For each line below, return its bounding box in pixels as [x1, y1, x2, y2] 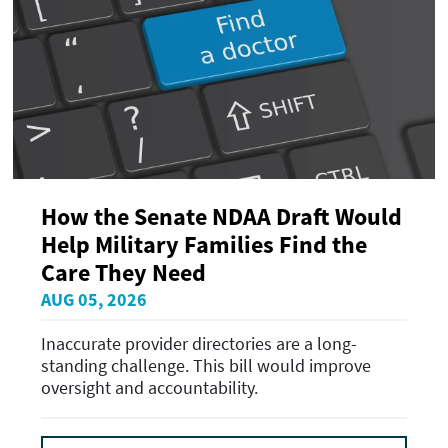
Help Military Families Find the [41, 229, 367, 261]
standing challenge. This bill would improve [41, 353, 371, 377]
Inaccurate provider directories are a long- [41, 331, 357, 355]
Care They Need [41, 257, 206, 289]
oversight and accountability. [41, 375, 258, 399]
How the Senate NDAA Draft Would [41, 201, 402, 233]
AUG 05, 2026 [41, 288, 147, 312]
